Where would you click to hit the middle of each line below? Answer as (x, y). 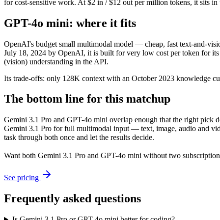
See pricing (22, 178)
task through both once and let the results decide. (79, 137)
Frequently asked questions (72, 199)
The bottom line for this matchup (87, 99)
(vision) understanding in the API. (56, 61)
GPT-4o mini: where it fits (70, 23)
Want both (21, 156)
